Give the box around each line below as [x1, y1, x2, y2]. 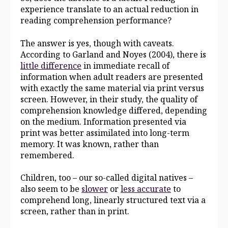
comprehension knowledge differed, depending [20, 104, 207, 116]
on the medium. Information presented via [20, 116, 186, 127]
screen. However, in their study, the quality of [20, 93, 197, 105]
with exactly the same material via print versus [20, 82, 204, 94]
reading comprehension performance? [20, 15, 172, 26]
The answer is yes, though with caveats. [20, 37, 174, 49]
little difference [20, 60, 81, 71]
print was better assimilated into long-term [20, 127, 189, 138]
